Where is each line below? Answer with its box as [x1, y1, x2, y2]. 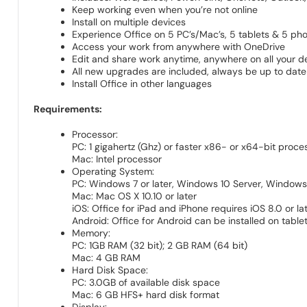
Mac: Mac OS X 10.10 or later [72, 190, 197, 203]
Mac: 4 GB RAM [72, 251, 141, 265]
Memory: [72, 227, 111, 240]
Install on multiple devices [72, 16, 186, 29]
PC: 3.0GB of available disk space [72, 276, 221, 289]
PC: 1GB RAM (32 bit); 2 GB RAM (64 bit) [72, 239, 248, 252]
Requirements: [34, 103, 103, 116]
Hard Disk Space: [72, 264, 149, 277]
